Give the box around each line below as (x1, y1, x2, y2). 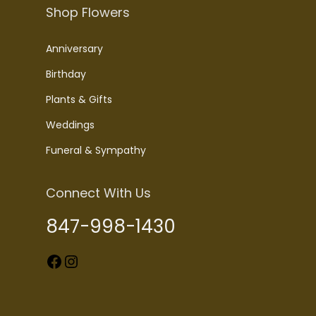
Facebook (45, 248, 54, 272)
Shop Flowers (46, 4, 130, 22)
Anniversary (46, 42, 103, 56)
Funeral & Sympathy (46, 143, 146, 158)
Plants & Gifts (46, 92, 112, 107)
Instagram (62, 248, 80, 272)
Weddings (46, 118, 95, 133)
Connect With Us (46, 184, 151, 202)
